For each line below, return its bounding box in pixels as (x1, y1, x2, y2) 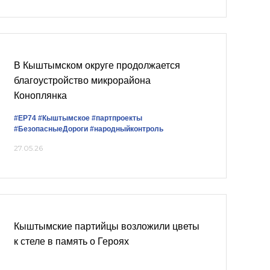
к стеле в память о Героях (14, 236, 129, 246)
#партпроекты (92, 113, 142, 122)
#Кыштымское (38, 113, 90, 122)
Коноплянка (14, 90, 67, 101)
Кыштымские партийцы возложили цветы (14, 221, 199, 231)
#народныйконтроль (90, 124, 163, 133)
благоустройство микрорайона (14, 75, 151, 86)
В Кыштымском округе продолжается (14, 60, 180, 71)
